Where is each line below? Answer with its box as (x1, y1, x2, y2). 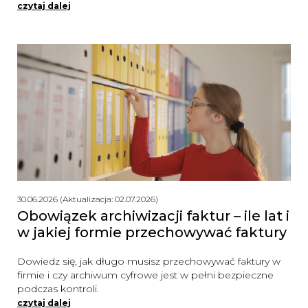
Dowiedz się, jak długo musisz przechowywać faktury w (17, 254, 280, 267)
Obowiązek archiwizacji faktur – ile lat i (17, 207, 289, 224)
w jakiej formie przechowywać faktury (17, 223, 287, 241)
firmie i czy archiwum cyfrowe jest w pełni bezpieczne (17, 268, 274, 281)
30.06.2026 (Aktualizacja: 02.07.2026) (17, 193, 158, 204)
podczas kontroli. (17, 282, 99, 295)
